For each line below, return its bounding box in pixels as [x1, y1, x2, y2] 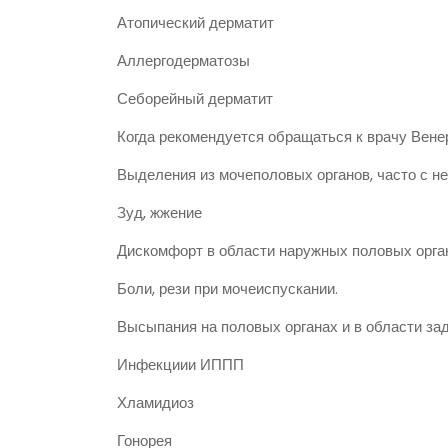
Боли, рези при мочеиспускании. [117, 278, 338, 300]
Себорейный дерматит [117, 88, 273, 110]
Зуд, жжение [117, 202, 202, 224]
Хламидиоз [117, 392, 194, 414]
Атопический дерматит [117, 12, 274, 34]
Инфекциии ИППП [117, 354, 244, 376]
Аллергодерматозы [117, 50, 250, 72]
